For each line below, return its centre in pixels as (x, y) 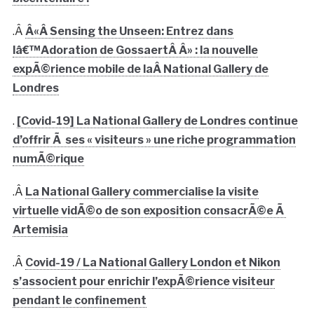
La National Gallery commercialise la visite (142, 191)
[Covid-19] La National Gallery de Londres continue (157, 121)
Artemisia (40, 229)
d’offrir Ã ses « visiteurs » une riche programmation (154, 139)
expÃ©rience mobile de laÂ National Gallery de (140, 69)
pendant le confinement (79, 300)
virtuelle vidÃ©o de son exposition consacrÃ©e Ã (149, 210)
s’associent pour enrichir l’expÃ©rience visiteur (143, 281)
